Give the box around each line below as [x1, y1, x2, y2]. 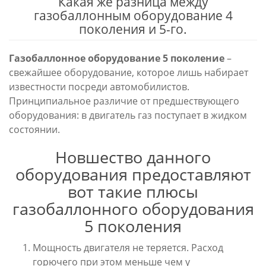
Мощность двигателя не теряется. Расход [33, 241, 223, 254]
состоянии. [9, 123, 60, 136]
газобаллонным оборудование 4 [33, 7, 233, 24]
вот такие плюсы [68, 180, 198, 202]
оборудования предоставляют [15, 163, 251, 185]
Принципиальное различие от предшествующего [9, 94, 239, 107]
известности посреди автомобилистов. [9, 80, 189, 93]
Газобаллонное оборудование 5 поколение [9, 52, 224, 65]
